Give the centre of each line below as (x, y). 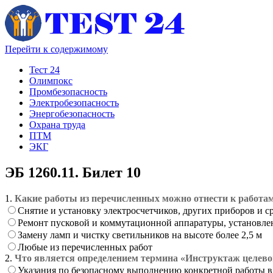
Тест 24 (44, 70)
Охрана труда (57, 125)
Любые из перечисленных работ (85, 247)
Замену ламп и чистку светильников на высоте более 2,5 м (140, 235)
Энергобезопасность (72, 114)
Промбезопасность (68, 92)
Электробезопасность (74, 103)
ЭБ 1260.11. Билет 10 (73, 172)
